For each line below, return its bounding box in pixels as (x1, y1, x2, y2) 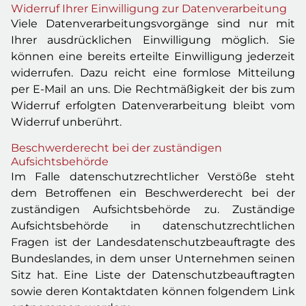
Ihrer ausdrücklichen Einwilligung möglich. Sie (11, 33, 295, 46)
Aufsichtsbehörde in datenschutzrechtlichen (11, 219, 295, 232)
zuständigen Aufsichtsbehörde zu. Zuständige (11, 203, 295, 216)
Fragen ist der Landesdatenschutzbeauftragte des (11, 236, 295, 249)
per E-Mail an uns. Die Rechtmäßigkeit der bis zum (11, 83, 295, 96)
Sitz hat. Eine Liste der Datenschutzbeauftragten (11, 268, 295, 281)
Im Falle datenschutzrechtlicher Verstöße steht (11, 170, 295, 183)
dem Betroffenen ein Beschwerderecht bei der (11, 186, 295, 199)
